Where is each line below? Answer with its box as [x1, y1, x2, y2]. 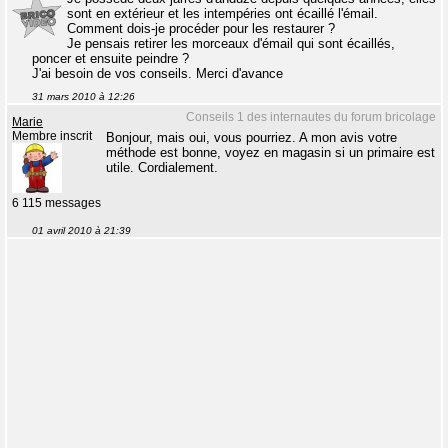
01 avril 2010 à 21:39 [32, 225, 131, 236]
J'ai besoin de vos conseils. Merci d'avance [32, 66, 283, 81]
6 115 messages [12, 197, 101, 209]
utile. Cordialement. [106, 160, 218, 175]
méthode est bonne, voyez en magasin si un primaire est [106, 145, 435, 160]
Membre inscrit [12, 130, 92, 142]
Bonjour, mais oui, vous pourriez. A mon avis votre [106, 130, 397, 145]
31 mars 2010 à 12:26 [32, 91, 135, 102]
